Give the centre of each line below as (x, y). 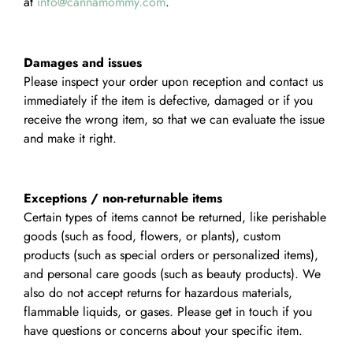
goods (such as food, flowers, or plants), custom (152, 236)
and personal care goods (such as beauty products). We (172, 274)
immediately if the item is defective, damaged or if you (168, 100)
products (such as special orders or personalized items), (171, 255)
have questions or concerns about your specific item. (163, 331)
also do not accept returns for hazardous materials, (158, 293)
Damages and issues (83, 62)
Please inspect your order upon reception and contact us (173, 81)
